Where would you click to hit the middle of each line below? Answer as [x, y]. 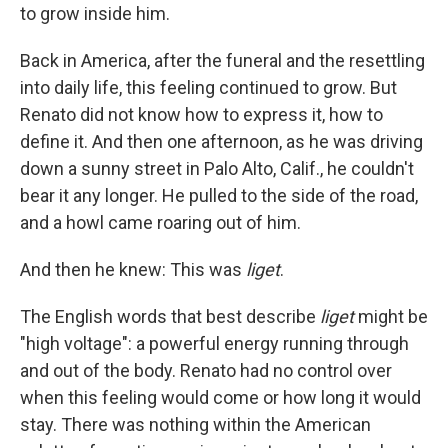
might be [391, 317]
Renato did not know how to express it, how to [201, 115]
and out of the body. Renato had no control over [206, 371]
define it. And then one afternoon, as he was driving [221, 142]
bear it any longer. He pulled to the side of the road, [219, 196]
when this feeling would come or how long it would [220, 398]
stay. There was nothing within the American [195, 425]
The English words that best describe [170, 317]
